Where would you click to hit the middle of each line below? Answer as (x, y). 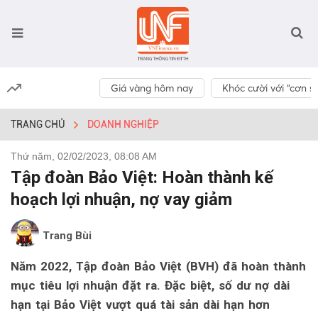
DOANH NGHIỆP (123, 124)
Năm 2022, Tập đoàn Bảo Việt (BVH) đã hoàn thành (158, 266)
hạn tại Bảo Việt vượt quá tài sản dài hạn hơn (140, 305)
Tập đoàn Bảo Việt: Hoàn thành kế (142, 177)
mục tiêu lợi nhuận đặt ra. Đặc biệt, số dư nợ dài (150, 285)
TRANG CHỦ (38, 124)
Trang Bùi (67, 236)
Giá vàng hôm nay (152, 88)
